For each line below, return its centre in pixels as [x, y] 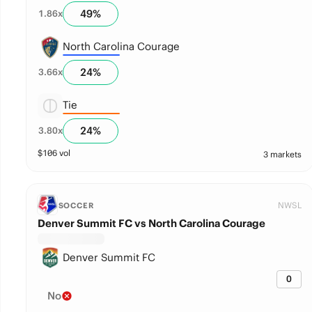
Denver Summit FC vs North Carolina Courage [151, 223]
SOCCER [76, 205]
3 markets [282, 154]
